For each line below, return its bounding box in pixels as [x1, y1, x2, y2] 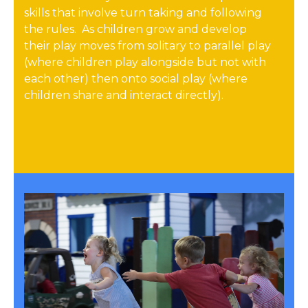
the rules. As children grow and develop [24, 23, 247, 36]
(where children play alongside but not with [24, 56, 266, 69]
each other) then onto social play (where [24, 72, 247, 86]
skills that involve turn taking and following [24, 6, 262, 20]
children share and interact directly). [24, 89, 223, 102]
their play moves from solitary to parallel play [24, 39, 271, 53]
